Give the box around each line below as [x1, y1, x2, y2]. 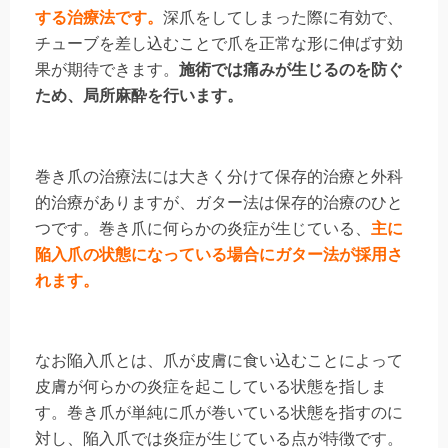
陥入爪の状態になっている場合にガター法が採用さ [35, 245, 403, 263]
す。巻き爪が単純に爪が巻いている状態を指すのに [35, 404, 403, 422]
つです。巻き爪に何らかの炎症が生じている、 [35, 219, 371, 237]
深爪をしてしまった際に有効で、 [163, 8, 403, 26]
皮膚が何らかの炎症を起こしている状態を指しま [35, 378, 387, 396]
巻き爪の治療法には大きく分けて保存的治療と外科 [35, 167, 403, 185]
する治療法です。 [35, 8, 163, 26]
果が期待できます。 [35, 60, 179, 78]
